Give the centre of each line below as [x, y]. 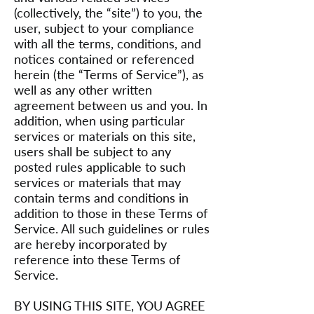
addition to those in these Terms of [111, 213]
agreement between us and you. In [111, 105]
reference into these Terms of [97, 259]
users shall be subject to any [93, 151]
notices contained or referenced [104, 59]
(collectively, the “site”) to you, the [108, 13]
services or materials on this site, [105, 136]
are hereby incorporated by [90, 244]
